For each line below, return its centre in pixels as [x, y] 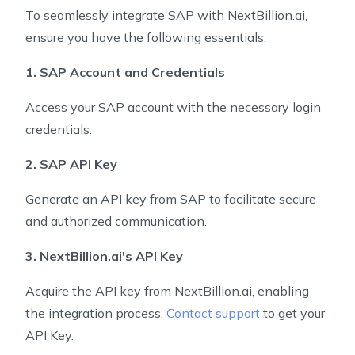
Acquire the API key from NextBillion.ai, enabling [167, 291]
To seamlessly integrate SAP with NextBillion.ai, [166, 15]
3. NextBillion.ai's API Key [104, 256]
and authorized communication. [116, 221]
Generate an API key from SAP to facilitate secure [171, 199]
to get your [292, 313]
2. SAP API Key [71, 164]
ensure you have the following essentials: [146, 37]
